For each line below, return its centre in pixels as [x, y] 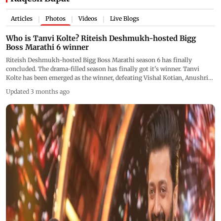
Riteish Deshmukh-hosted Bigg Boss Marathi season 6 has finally [99, 60]
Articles [22, 18]
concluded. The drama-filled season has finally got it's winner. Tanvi [103, 69]
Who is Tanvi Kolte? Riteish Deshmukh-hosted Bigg [101, 38]
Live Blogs [125, 18]
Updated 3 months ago [38, 91]
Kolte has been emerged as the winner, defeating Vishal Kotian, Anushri [107, 77]
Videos [88, 18]
